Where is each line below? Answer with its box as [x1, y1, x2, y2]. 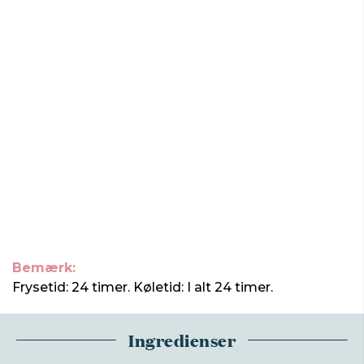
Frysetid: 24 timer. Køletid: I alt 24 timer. [12, 279, 273, 295]
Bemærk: [12, 260, 76, 275]
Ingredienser [128, 327, 236, 352]
